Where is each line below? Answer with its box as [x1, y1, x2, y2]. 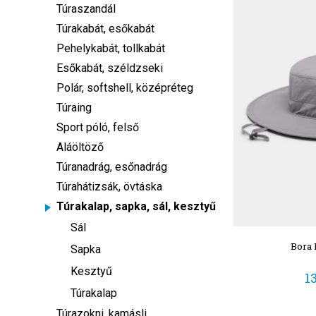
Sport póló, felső [56, 121, 139, 134]
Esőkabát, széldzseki [56, 61, 163, 75]
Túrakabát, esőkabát [56, 22, 154, 35]
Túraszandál [56, 2, 116, 16]
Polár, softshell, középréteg [56, 81, 193, 95]
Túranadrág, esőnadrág [56, 160, 167, 174]
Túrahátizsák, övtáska [56, 180, 162, 193]
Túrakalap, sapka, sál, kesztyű [56, 200, 216, 213]
